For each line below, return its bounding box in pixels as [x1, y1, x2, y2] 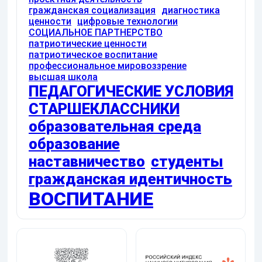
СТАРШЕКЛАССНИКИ [29, 100, 180, 118]
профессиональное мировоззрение [29, 60, 187, 71]
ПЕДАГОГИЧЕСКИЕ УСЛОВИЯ [29, 82, 233, 100]
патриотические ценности [29, 38, 147, 49]
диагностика [161, 5, 220, 16]
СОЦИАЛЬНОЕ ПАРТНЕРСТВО [29, 27, 163, 38]
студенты [151, 153, 223, 170]
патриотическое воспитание [29, 49, 157, 60]
